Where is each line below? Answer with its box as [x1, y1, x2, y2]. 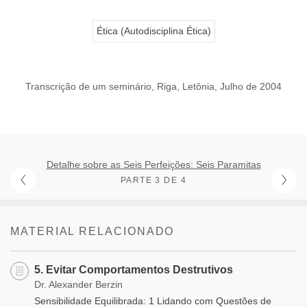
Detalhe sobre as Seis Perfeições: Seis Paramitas [46, 158, 261, 170]
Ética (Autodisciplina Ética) [96, 25, 211, 36]
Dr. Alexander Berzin [34, 278, 123, 290]
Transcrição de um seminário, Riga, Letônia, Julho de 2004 [25, 80, 282, 92]
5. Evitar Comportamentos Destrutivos [34, 263, 233, 275]
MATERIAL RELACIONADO [10, 225, 175, 237]
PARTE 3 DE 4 [120, 175, 187, 185]
